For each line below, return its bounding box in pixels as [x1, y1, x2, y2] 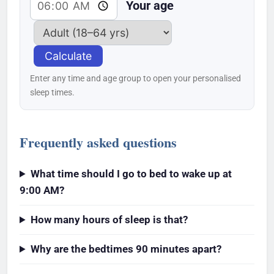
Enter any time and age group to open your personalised [30, 73, 241, 84]
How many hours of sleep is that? [31, 213, 188, 226]
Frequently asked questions [20, 131, 177, 152]
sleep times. [30, 87, 75, 98]
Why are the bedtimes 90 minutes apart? [31, 243, 222, 256]
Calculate [45, 49, 92, 62]
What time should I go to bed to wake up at [31, 168, 232, 180]
